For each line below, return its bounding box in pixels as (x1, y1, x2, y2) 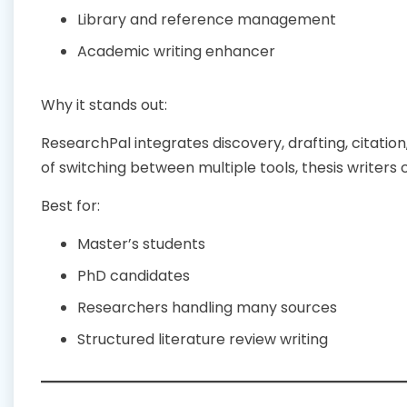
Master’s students (77, 233, 205, 255)
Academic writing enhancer (77, 41, 275, 63)
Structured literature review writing (77, 329, 328, 351)
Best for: (41, 195, 100, 217)
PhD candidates (77, 265, 190, 287)
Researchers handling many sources (77, 297, 337, 319)
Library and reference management (77, 9, 336, 31)
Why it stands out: (41, 94, 167, 116)
